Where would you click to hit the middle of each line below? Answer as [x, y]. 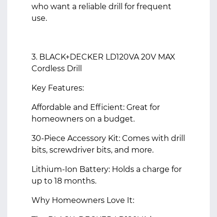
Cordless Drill [57, 69]
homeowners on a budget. [83, 119]
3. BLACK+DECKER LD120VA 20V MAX [103, 57]
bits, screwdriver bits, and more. [93, 150]
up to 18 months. [64, 181]
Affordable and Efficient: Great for [96, 107]
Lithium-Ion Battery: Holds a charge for [107, 169]
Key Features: [58, 88]
